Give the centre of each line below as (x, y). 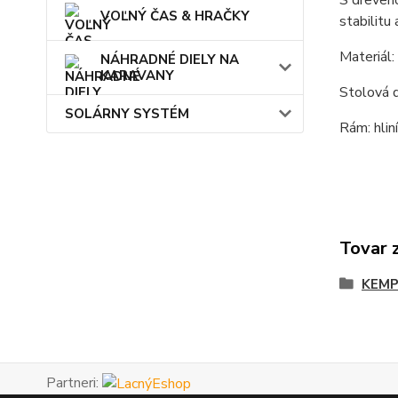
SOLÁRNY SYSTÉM (127, 113)
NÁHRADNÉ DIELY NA (170, 59)
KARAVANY (137, 75)
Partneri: (74, 383)
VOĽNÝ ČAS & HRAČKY (175, 16)
